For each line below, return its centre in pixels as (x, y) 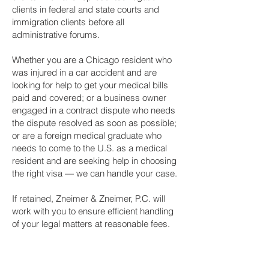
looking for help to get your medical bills (90, 85)
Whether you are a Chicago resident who (92, 60)
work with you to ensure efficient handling (93, 211)
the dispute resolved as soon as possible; (94, 123)
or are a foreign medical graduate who (87, 135)
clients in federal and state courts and (86, 9)
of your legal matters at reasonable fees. (91, 224)
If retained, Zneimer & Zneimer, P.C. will (89, 198)
